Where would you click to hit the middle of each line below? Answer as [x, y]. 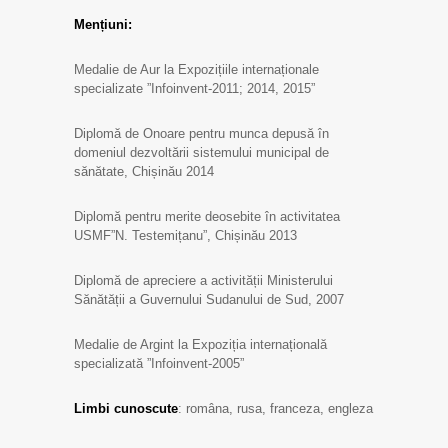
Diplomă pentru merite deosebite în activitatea [207, 216]
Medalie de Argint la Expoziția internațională [200, 344]
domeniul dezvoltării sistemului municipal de [201, 152]
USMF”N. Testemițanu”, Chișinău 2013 [185, 235]
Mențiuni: [103, 24]
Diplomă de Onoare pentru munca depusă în [201, 133]
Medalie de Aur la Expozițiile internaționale [196, 69]
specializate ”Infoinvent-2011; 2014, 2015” [194, 88]
